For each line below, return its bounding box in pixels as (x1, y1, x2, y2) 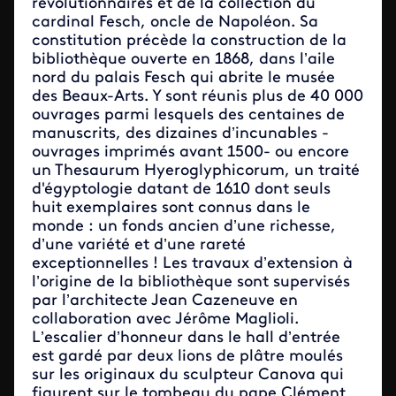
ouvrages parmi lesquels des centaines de (32, 107, 345, 124)
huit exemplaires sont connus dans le (32, 200, 310, 217)
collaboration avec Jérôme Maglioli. (32, 311, 299, 328)
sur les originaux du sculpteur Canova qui (32, 367, 344, 384)
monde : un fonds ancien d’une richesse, (32, 218, 336, 235)
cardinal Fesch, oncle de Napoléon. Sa (32, 14, 318, 31)
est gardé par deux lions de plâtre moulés (32, 348, 343, 365)
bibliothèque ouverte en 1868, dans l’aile (32, 51, 335, 68)
